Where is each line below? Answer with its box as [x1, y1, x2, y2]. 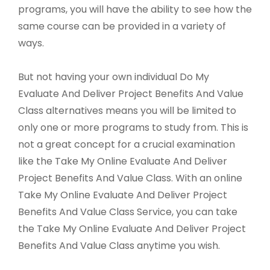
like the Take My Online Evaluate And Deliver [18, 154, 227, 169]
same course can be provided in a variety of [18, 19, 226, 34]
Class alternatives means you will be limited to [18, 104, 236, 118]
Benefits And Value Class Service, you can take [18, 205, 237, 219]
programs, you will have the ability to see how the [18, 2, 252, 17]
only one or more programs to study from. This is [18, 121, 248, 135]
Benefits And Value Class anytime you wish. [18, 239, 220, 253]
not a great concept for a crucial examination [18, 137, 235, 152]
